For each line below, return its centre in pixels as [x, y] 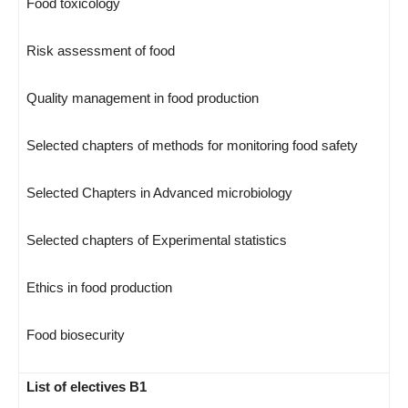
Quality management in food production [143, 98]
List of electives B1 [87, 387]
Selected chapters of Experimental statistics [157, 240]
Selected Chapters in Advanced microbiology [159, 193]
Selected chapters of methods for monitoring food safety [192, 145]
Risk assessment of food [101, 51]
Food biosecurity [76, 335]
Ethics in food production [99, 287]
